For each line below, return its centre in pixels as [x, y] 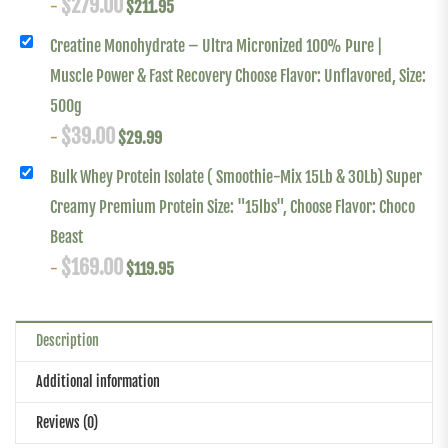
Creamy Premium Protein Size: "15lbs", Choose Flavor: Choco [232, 207]
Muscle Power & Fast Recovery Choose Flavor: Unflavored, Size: [238, 76]
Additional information [98, 382]
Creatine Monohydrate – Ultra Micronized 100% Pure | [216, 46]
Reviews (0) [67, 423]
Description [67, 341]
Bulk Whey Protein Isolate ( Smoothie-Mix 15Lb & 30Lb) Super [236, 177]
